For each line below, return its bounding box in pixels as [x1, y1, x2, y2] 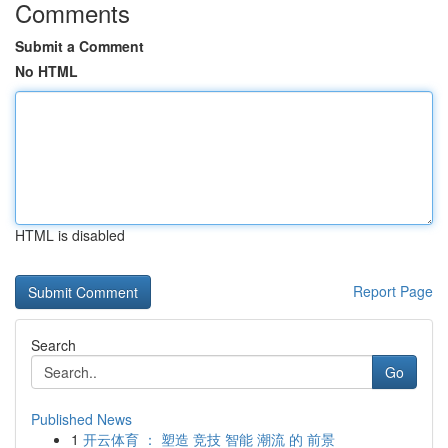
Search [31, 335, 76, 355]
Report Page [353, 281, 433, 301]
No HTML [15, 61, 78, 81]
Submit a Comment [15, 36, 144, 56]
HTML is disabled [15, 225, 125, 245]
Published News [31, 409, 132, 429]
